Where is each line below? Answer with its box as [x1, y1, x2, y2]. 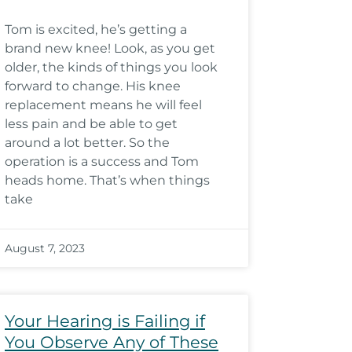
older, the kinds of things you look [5, 60, 218, 75]
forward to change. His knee [5, 79, 181, 93]
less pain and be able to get [5, 116, 178, 131]
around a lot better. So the [5, 135, 170, 150]
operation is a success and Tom [5, 154, 199, 169]
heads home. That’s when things [5, 173, 210, 188]
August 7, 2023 [5, 241, 85, 255]
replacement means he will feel [5, 97, 202, 112]
